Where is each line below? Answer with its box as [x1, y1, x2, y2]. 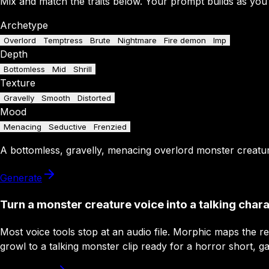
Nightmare [118, 35, 157, 46]
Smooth [41, 93, 70, 103]
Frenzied [94, 122, 127, 132]
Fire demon [164, 35, 206, 46]
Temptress [43, 35, 83, 46]
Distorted [77, 93, 111, 103]
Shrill [73, 64, 92, 74]
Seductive [49, 122, 86, 132]
